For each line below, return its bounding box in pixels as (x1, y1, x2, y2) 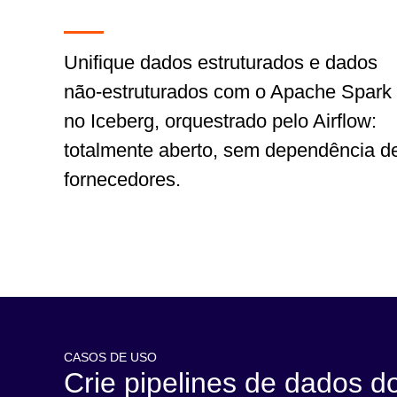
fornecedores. (64, 168, 181, 191)
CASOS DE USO (64, 350, 157, 364)
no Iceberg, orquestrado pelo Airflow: (64, 110, 377, 132)
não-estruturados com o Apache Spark (64, 81, 392, 103)
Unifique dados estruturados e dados (64, 51, 378, 74)
